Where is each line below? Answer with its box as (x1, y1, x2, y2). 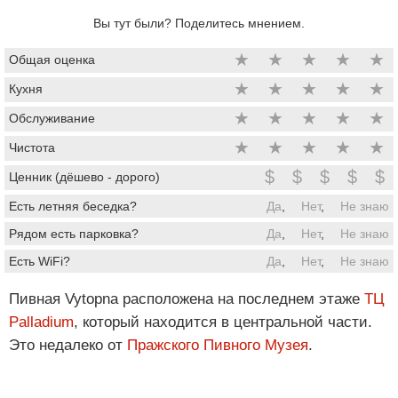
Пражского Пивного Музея (127, 336, 308, 354)
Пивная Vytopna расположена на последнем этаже (9, 290, 364, 307)
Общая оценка (9, 52, 95, 67)
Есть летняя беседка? (9, 198, 137, 213)
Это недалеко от (9, 336, 127, 354)
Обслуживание (9, 110, 95, 125)
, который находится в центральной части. (74, 313, 372, 330)
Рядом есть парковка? (9, 226, 139, 241)
